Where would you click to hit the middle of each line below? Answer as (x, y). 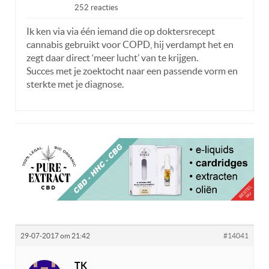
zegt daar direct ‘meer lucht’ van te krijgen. (112, 58)
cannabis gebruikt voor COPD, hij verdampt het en (130, 45)
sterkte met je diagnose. (75, 84)
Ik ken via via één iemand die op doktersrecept (121, 32)
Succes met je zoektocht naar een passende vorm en (132, 71)
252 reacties (96, 8)
